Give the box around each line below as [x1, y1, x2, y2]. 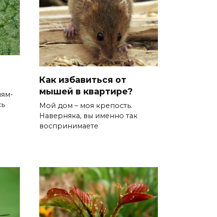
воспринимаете [39, 122, 98, 131]
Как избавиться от [39, 75, 126, 85]
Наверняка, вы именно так [39, 111, 138, 121]
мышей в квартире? [39, 86, 133, 97]
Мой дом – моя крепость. [39, 101, 132, 110]
